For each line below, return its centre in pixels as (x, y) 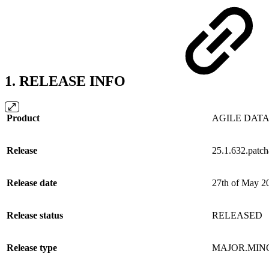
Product (23, 118)
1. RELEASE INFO (67, 81)
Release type (32, 247)
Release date (32, 183)
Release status (35, 215)
